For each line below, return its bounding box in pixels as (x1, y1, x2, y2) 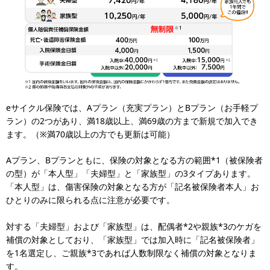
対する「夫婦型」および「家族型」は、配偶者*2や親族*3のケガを (6, 221, 262, 232)
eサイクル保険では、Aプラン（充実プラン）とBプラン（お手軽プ (6, 102, 258, 113)
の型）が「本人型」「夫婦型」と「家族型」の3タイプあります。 (6, 168, 256, 179)
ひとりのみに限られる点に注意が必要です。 (6, 194, 175, 206)
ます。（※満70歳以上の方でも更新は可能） (6, 128, 175, 140)
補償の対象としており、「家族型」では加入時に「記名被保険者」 (6, 234, 259, 245)
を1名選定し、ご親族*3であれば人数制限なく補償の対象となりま (6, 247, 257, 259)
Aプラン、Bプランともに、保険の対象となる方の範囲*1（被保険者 (6, 154, 263, 166)
